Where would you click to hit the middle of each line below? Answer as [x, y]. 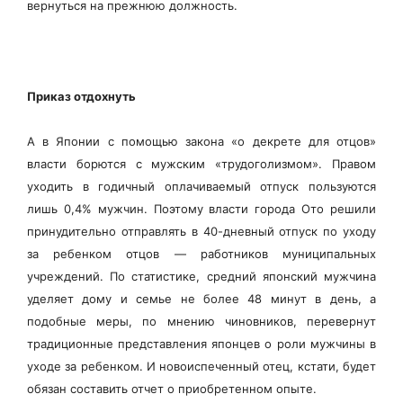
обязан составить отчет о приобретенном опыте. [172, 388]
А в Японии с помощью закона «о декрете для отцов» [201, 141]
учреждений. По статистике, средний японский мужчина [201, 276]
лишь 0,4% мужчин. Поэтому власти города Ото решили [201, 208]
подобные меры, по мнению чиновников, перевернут [201, 321]
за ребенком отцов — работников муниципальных [201, 253]
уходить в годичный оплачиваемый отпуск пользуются [201, 186]
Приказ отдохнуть [81, 96]
